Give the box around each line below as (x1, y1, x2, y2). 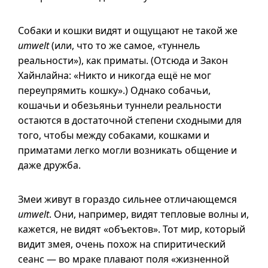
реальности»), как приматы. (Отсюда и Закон (18, 54, 228, 67)
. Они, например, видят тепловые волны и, (49, 208, 249, 221)
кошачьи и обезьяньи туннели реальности (18, 99, 221, 112)
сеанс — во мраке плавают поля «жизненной (18, 252, 229, 266)
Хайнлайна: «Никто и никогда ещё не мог (18, 69, 211, 82)
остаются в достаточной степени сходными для (18, 114, 242, 127)
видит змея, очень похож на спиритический (18, 237, 226, 251)
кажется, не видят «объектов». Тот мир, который (18, 223, 245, 236)
